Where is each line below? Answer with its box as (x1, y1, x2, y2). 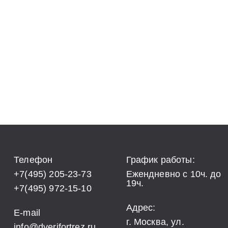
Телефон (14, 155, 53, 165)
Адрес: (126, 203, 156, 213)
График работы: (126, 155, 195, 165)
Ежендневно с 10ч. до (126, 169, 221, 179)
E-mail (14, 208, 41, 218)
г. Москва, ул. (126, 217, 184, 227)
